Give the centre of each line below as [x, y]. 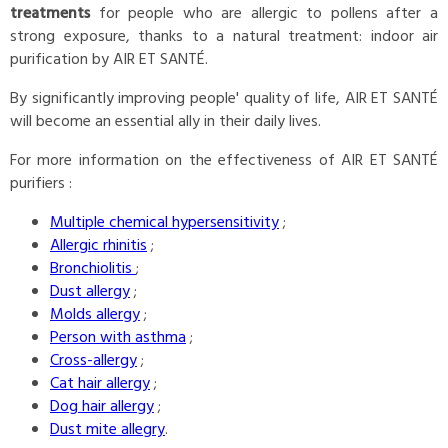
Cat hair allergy [100, 384]
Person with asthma [118, 338]
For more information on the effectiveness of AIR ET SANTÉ [224, 161]
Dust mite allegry [107, 430]
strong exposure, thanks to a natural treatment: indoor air [224, 37]
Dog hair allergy [102, 407]
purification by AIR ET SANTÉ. [109, 60]
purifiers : [41, 184]
